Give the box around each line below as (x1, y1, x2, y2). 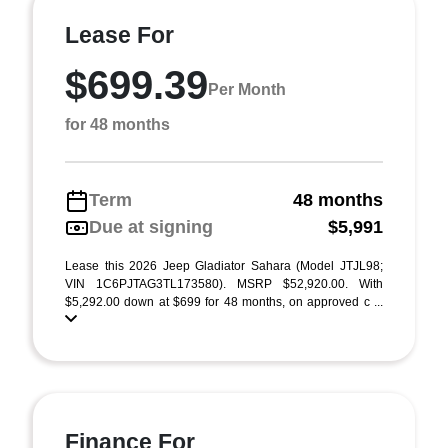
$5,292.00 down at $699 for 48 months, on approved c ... (65, 295, 383, 309)
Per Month (208, 80, 286, 98)
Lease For (65, 22, 174, 48)
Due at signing (89, 217, 213, 237)
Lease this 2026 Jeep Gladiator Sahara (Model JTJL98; (65, 259, 383, 273)
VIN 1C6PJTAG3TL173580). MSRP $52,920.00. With (65, 277, 383, 291)
